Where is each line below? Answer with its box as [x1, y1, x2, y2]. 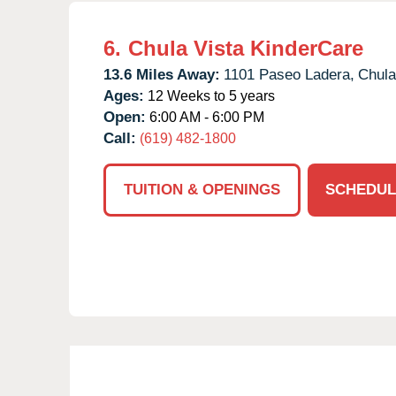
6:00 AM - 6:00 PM [146, 109, 264, 125]
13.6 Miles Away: [103, 65, 220, 83]
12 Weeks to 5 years [144, 88, 275, 103]
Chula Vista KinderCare [128, 35, 363, 60]
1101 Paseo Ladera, [224, 65, 354, 83]
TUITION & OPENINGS [124, 180, 280, 198]
